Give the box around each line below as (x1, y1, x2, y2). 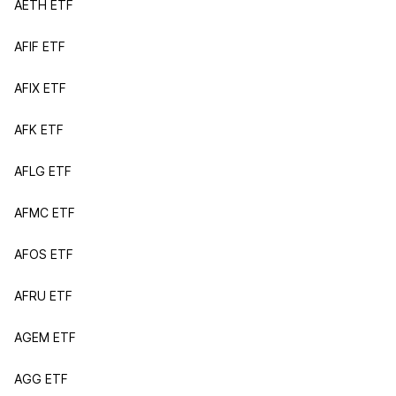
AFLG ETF (14, 164, 72, 179)
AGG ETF (14, 371, 68, 386)
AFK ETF (14, 122, 64, 137)
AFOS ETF (14, 247, 73, 262)
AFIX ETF (14, 80, 66, 95)
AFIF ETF (14, 39, 65, 54)
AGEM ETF (14, 330, 76, 345)
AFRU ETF (14, 288, 72, 303)
